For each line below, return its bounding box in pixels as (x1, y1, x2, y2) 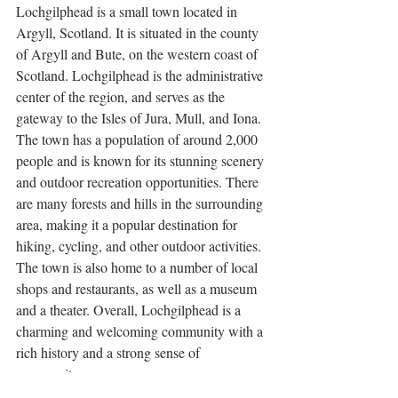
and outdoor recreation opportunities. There (16, 172, 262, 192)
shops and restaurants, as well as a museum (16, 279, 260, 298)
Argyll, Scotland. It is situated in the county (16, 23, 262, 43)
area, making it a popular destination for (16, 215, 241, 235)
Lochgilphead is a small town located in (16, 2, 241, 21)
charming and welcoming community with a (16, 322, 267, 341)
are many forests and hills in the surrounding (16, 194, 267, 213)
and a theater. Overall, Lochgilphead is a (16, 300, 244, 320)
